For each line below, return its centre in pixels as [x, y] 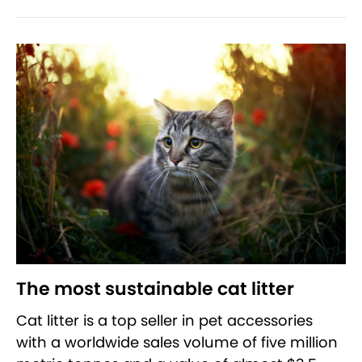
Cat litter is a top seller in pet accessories [164, 320]
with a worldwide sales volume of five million [177, 342]
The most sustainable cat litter [155, 288]
